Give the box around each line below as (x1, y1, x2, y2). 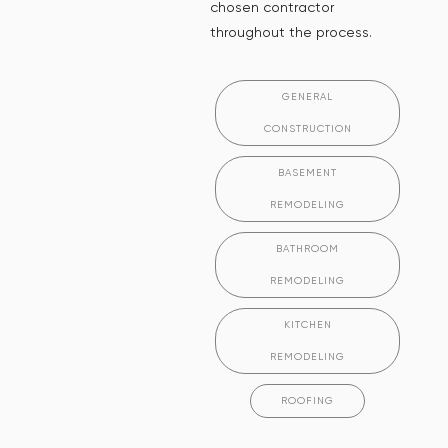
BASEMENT (278, 166, 337, 178)
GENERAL (282, 90, 333, 102)
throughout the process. (210, 23, 372, 40)
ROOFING (281, 394, 334, 406)
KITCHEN (283, 318, 332, 330)
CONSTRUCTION (263, 122, 352, 134)
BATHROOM (276, 242, 339, 254)
